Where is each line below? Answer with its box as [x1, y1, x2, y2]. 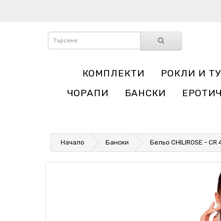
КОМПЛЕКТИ [82, 68, 145, 79]
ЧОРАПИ [67, 87, 109, 99]
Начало [61, 139, 84, 146]
